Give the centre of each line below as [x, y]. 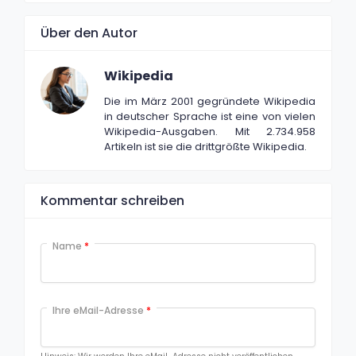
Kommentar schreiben [112, 200]
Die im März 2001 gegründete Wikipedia [210, 101]
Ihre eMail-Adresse [99, 310]
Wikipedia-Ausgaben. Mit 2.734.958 [210, 131]
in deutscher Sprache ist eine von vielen [210, 116]
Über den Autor [89, 33]
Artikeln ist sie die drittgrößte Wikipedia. [205, 146]
